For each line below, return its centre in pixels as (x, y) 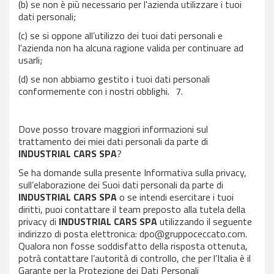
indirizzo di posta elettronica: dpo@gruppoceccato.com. (133, 234)
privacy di (39, 221)
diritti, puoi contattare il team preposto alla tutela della (132, 209)
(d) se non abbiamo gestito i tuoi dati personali (114, 79)
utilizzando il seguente (205, 221)
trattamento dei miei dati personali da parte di (113, 141)
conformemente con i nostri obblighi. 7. (101, 91)
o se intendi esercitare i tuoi (175, 197)
